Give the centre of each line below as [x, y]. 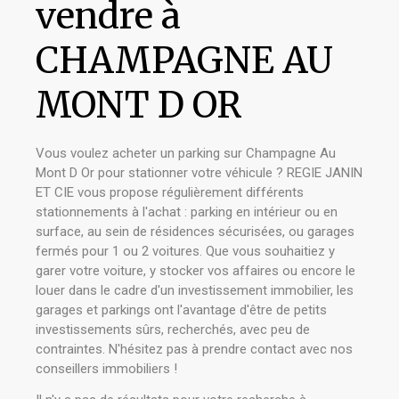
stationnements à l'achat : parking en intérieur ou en [187, 212]
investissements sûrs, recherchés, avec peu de [173, 330]
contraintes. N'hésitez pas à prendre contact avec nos [194, 349]
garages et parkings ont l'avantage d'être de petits [181, 310]
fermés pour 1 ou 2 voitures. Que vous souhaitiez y [185, 251]
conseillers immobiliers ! [106, 369]
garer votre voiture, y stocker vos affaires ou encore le [195, 271]
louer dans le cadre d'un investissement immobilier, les [195, 290]
